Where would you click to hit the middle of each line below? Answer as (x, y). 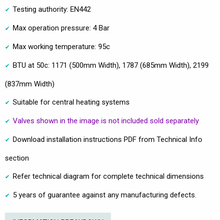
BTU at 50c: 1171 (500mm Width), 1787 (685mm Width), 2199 (111, 66)
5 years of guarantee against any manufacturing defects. (105, 195)
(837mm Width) (30, 84)
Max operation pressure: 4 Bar (61, 28)
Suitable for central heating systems (71, 102)
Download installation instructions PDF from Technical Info (108, 140)
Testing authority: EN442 (52, 10)
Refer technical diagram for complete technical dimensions (108, 177)
